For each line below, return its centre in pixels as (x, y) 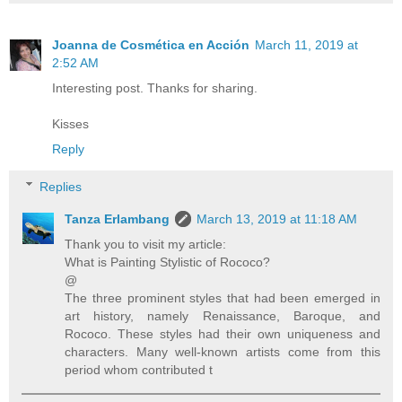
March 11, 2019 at (306, 44)
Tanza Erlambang (118, 218)
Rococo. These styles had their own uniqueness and (223, 333)
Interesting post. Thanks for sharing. (155, 87)
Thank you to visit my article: (146, 244)
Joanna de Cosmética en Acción (151, 44)
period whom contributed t (139, 369)
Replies (61, 186)
